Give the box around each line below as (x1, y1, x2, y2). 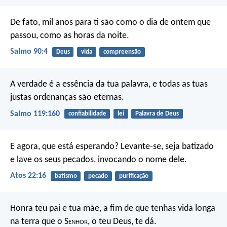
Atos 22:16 (10, 171, 46, 180)
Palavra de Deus (135, 110, 179, 118)
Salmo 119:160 (10, 109, 60, 118)
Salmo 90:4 (10, 48, 48, 56)
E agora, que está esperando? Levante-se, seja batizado (10, 141, 214, 152)
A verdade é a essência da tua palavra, (10, 80, 150, 90)
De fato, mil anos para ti (10, 18, 99, 28)
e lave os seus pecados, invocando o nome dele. (10, 155, 187, 165)
